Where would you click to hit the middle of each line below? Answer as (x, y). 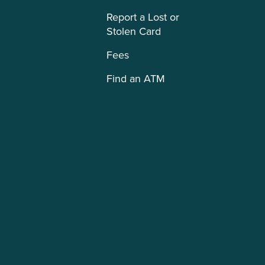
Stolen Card (134, 31)
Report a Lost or (143, 17)
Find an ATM (136, 79)
